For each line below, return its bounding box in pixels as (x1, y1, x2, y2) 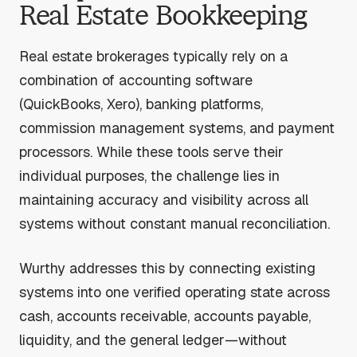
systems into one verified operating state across (19, 282, 330, 301)
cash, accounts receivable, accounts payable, (19, 306, 311, 325)
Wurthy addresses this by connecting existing (19, 258, 316, 277)
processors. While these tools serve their (19, 142, 284, 161)
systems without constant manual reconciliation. (19, 214, 330, 233)
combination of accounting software (19, 70, 253, 89)
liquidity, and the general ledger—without (19, 330, 287, 349)
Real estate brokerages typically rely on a (19, 46, 288, 65)
